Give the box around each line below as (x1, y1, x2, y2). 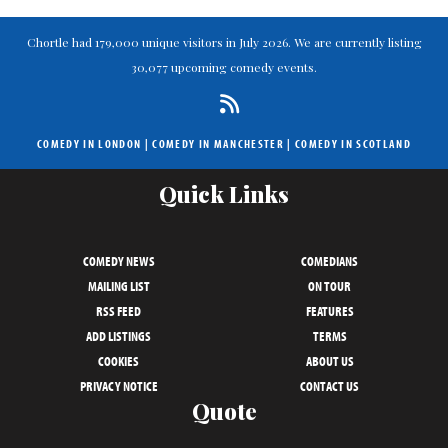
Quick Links (159, 179, 289, 210)
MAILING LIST (87, 276, 150, 295)
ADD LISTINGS (86, 326, 151, 345)
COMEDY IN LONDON (36, 136, 142, 152)
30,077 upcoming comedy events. (131, 59, 317, 76)
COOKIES (98, 351, 139, 370)
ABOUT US (305, 351, 354, 370)
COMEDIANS (301, 251, 358, 270)
